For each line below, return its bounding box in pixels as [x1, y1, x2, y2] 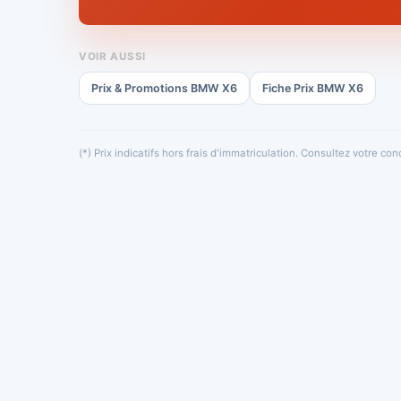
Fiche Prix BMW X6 [262, 81, 363, 95]
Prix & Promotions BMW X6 [91, 81, 237, 95]
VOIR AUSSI [79, 50, 146, 63]
